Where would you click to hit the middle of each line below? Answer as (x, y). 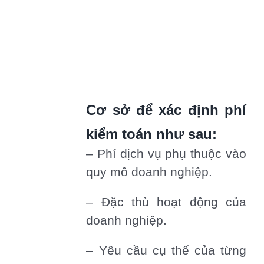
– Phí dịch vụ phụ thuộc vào (166, 154)
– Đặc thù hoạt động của (166, 202)
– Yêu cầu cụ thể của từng (166, 250)
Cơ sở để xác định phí (166, 110)
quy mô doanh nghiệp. (149, 172)
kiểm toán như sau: (152, 134)
